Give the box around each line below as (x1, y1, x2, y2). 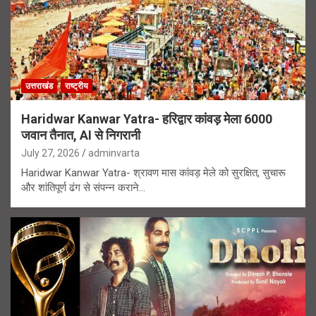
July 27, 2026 (21, 147, 80, 159)
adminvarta (88, 147, 140, 159)
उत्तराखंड (25, 81, 53, 92)
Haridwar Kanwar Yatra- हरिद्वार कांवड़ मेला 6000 (21, 111, 272, 127)
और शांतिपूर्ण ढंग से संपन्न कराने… (21, 181, 145, 195)
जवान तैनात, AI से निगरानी (21, 128, 140, 143)
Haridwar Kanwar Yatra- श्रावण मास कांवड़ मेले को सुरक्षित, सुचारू (21, 166, 286, 180)
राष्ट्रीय (65, 81, 88, 92)
